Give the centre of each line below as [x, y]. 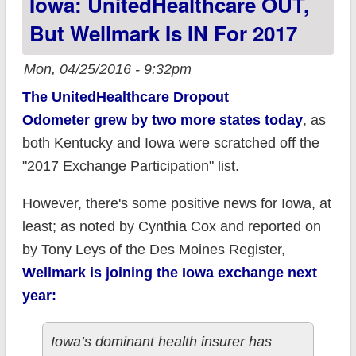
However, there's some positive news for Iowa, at [176, 204]
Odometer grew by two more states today [162, 120]
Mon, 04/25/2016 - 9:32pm [107, 70]
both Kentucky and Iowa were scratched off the [170, 143]
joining [129, 273]
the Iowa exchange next [234, 273]
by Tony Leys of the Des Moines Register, [153, 250]
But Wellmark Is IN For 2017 [163, 33]
